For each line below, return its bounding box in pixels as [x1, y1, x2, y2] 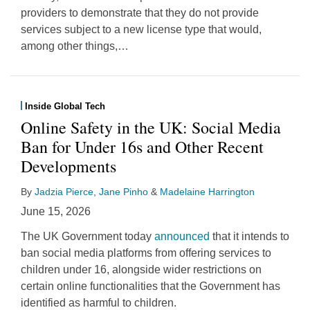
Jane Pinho [99, 185, 148, 197]
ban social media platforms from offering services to [21, 246, 271, 259]
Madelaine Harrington [160, 185, 255, 197]
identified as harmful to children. [21, 296, 176, 309]
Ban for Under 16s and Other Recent [21, 135, 264, 158]
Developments [21, 154, 116, 177]
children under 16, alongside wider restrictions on [21, 263, 262, 275]
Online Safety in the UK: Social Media [21, 116, 281, 138]
